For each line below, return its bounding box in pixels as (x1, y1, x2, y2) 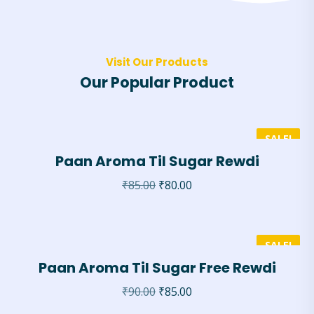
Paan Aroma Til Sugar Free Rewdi (38, 258, 276, 278)
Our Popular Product (80, 72, 234, 93)
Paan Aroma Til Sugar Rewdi (55, 151, 259, 171)
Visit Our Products (106, 55, 208, 69)
